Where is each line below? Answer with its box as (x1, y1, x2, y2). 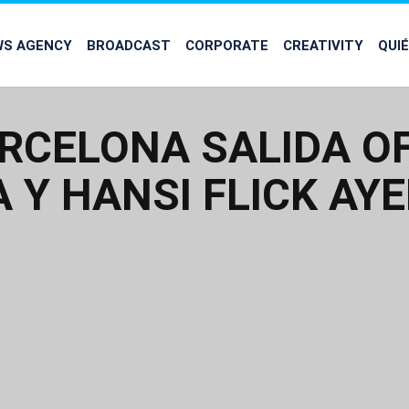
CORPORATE (185, 37, 268, 53)
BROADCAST (87, 37, 171, 53)
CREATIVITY (283, 37, 363, 53)
